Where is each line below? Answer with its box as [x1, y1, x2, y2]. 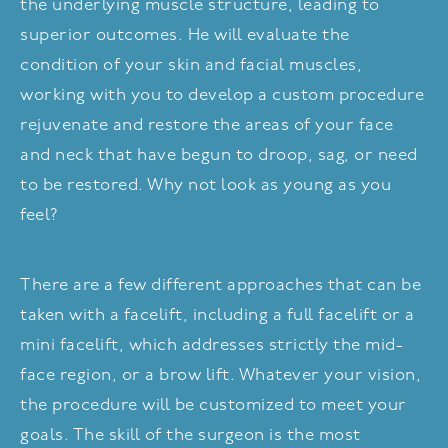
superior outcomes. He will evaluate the [20, 27, 350, 45]
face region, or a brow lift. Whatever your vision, [20, 367, 421, 385]
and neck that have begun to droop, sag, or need [20, 147, 418, 165]
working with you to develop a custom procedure [20, 87, 424, 105]
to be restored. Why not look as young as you [20, 177, 391, 195]
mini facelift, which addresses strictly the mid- [20, 337, 403, 355]
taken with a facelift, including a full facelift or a [20, 307, 415, 325]
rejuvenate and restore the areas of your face [20, 117, 394, 135]
